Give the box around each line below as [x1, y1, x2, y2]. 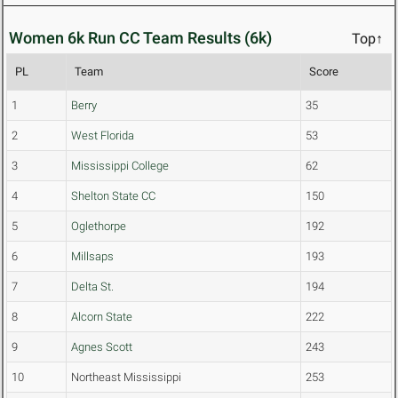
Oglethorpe [71, 219, 126, 234]
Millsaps [71, 250, 114, 264]
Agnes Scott [71, 340, 132, 354]
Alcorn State [71, 310, 132, 324]
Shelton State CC [71, 189, 155, 203]
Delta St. [71, 280, 114, 294]
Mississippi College [71, 159, 169, 173]
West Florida [71, 129, 134, 143]
